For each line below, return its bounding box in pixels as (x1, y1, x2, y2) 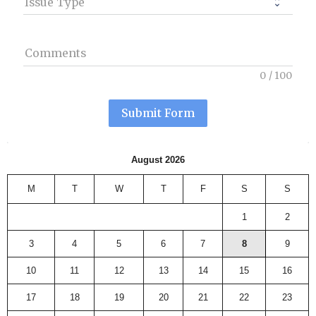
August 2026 (131, 154, 185, 166)
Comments (25, 46, 87, 60)
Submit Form (121, 106, 195, 120)
